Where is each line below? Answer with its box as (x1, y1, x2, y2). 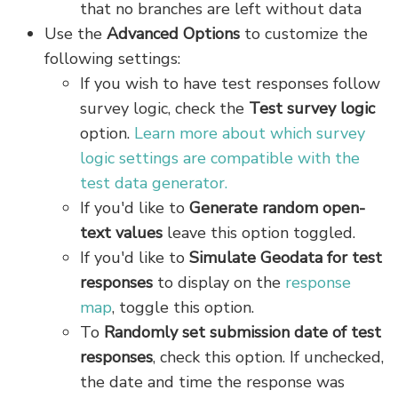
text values (80, 221, 163, 243)
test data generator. (80, 171, 227, 194)
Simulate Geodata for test (189, 246, 382, 268)
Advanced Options (107, 22, 240, 44)
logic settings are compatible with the (80, 147, 360, 169)
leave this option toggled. (163, 221, 355, 243)
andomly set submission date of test (115, 321, 381, 343)
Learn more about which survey (134, 122, 365, 144)
